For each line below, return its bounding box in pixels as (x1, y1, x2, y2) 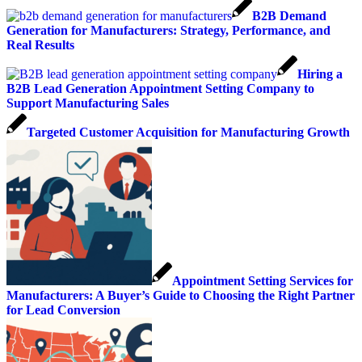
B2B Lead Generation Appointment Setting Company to (6, 81, 314, 95)
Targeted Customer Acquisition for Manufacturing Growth (27, 124, 350, 139)
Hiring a (297, 66, 343, 81)
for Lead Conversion (6, 302, 120, 317)
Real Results (6, 37, 74, 52)
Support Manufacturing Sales (6, 95, 169, 110)
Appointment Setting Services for (172, 273, 353, 288)
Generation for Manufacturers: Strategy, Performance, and (6, 23, 330, 37)
